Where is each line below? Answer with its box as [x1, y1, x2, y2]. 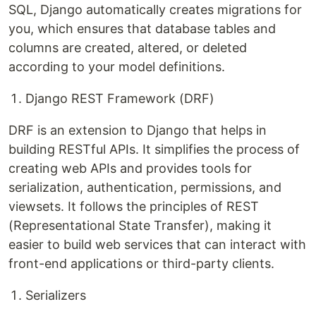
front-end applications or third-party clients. [8, 256, 274, 271]
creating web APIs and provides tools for [8, 161, 252, 176]
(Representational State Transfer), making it [8, 218, 272, 233]
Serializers [25, 288, 86, 303]
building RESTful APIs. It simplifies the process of [8, 142, 300, 157]
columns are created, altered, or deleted [8, 40, 247, 55]
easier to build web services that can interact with [8, 237, 306, 252]
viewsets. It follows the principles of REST [8, 199, 259, 214]
